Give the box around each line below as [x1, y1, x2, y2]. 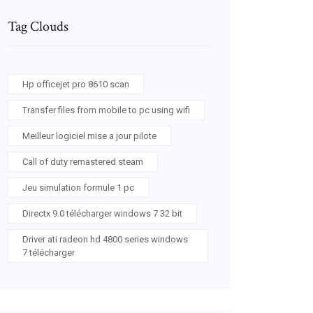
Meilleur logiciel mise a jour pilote [22, 131, 156, 141]
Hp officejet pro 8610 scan [22, 79, 129, 89]
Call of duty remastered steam [22, 156, 143, 167]
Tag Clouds [8, 17, 68, 36]
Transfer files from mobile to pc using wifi [22, 105, 190, 115]
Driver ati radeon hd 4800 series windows [22, 234, 188, 245]
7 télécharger [22, 247, 75, 258]
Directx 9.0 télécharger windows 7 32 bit [22, 208, 182, 219]
